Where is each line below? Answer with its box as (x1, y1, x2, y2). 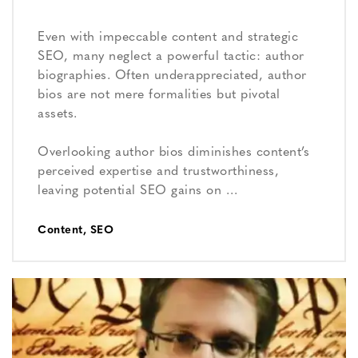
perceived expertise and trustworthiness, (38, 165, 279, 179)
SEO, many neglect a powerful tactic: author (38, 50, 304, 64)
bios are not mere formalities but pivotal (38, 89, 280, 102)
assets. (38, 108, 78, 121)
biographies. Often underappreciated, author (38, 70, 307, 83)
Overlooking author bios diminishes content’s (38, 146, 309, 160)
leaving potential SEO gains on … (38, 185, 237, 198)
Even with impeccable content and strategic (38, 31, 298, 45)
